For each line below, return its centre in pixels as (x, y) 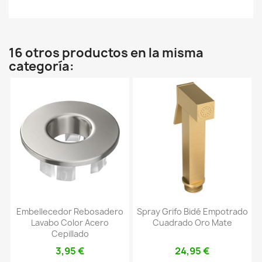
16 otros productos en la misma (106, 53)
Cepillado (70, 234)
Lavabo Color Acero (70, 223)
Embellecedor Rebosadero (70, 212)
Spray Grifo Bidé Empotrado (192, 212)
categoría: (42, 66)
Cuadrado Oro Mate (192, 223)
